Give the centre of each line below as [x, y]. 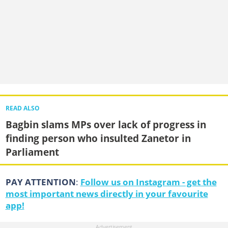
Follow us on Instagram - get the [148, 182]
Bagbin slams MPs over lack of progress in [106, 124]
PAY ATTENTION [40, 182]
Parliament [32, 152]
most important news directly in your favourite [107, 193]
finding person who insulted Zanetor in [98, 138]
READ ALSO [22, 108]
